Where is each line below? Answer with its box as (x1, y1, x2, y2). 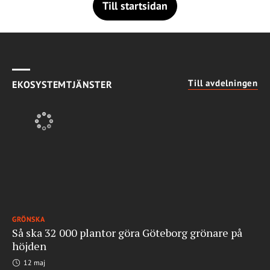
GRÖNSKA (12, 215, 45, 224)
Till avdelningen (188, 77, 258, 89)
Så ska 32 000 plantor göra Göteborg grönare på (12, 225, 242, 240)
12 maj (22, 258, 45, 268)
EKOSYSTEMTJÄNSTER (12, 78, 113, 91)
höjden (12, 239, 46, 254)
